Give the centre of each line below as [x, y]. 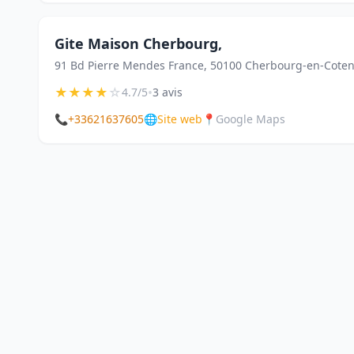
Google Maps [250, 119]
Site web [180, 119]
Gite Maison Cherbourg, [138, 43]
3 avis [168, 92]
